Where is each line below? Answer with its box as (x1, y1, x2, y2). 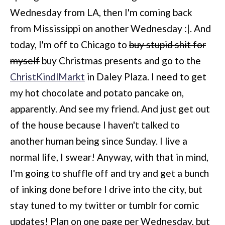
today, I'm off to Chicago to (10, 38, 129, 50)
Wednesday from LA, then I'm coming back (10, 6, 192, 18)
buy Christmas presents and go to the (40, 54, 201, 66)
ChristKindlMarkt (10, 70, 85, 82)
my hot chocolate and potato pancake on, (10, 86, 184, 98)
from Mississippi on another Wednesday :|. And (10, 22, 211, 34)
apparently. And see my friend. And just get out (10, 102, 210, 115)
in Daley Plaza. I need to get (85, 70, 206, 82)
